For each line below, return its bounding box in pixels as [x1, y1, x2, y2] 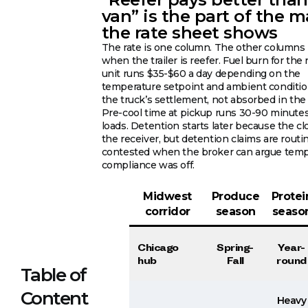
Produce [211, 189, 260, 203]
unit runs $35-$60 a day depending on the [101, 67, 300, 80]
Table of [21, 263, 87, 286]
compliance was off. [101, 158, 195, 171]
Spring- [217, 241, 254, 253]
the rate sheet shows [101, 22, 278, 43]
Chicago [137, 241, 179, 253]
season [215, 204, 256, 218]
